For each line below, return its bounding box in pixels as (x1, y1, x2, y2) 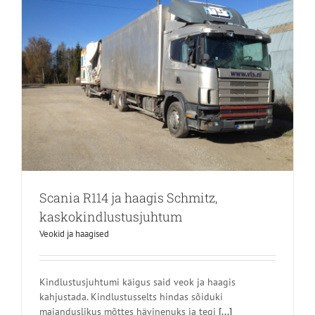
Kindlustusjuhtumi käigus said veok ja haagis (39, 275, 236, 288)
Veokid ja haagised (39, 227, 109, 240)
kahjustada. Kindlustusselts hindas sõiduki (39, 290, 223, 303)
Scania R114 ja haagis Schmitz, (39, 188, 217, 206)
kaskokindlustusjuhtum (39, 207, 182, 225)
